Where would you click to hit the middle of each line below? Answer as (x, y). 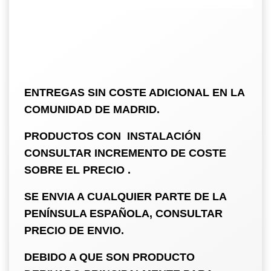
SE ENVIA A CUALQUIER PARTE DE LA (125, 196)
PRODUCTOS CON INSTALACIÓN (113, 136)
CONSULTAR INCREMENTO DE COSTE (125, 153)
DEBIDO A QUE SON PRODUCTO (109, 257)
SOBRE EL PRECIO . (77, 170)
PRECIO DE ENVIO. (74, 230)
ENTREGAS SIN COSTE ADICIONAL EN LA (134, 92)
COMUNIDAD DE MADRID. (92, 109)
